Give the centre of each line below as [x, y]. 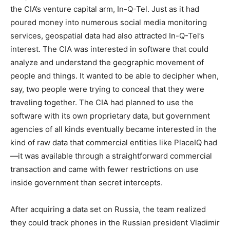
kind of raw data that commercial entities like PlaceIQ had [114, 143]
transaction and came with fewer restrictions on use [104, 169]
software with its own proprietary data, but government [110, 116]
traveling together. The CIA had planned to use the [102, 103]
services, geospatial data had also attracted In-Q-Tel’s [107, 36]
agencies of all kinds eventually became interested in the [113, 129]
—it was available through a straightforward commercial [111, 156]
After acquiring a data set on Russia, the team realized [108, 209]
